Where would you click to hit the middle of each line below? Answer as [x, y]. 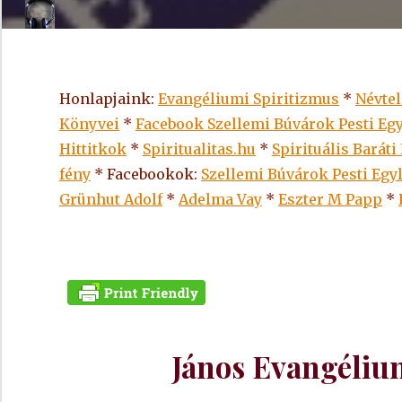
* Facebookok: [146, 174]
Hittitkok [93, 149]
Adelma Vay [220, 199]
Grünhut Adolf [111, 199]
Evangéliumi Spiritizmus [249, 99]
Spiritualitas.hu [199, 149]
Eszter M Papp [330, 199]
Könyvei [89, 124]
